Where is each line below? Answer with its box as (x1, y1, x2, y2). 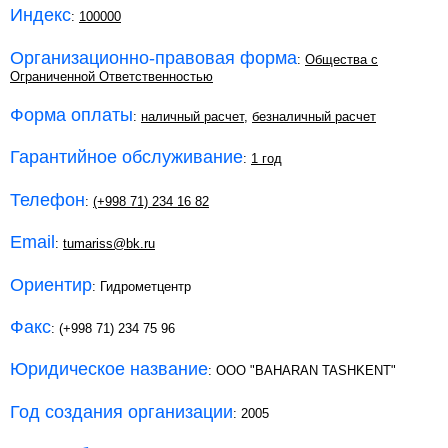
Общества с (305, 51, 378, 67)
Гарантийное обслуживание (10, 147, 243, 168)
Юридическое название (10, 359, 208, 380)
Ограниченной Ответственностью (10, 68, 213, 84)
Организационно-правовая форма (10, 47, 297, 68)
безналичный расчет (252, 109, 376, 125)
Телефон (10, 189, 85, 210)
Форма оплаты (10, 105, 133, 126)
